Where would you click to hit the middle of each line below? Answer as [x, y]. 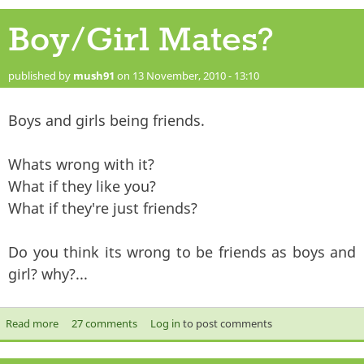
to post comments [226, 323]
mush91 [94, 76]
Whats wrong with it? [81, 164]
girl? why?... [48, 274]
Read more [32, 323]
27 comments [104, 323]
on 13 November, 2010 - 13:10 [187, 76]
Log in [165, 323]
